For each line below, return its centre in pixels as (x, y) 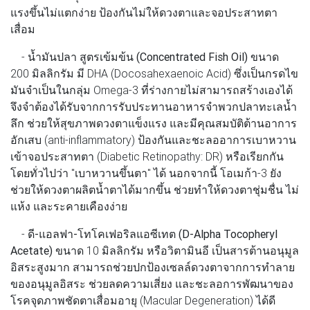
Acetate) (31, 250)
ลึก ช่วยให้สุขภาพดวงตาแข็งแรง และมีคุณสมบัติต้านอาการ (154, 123)
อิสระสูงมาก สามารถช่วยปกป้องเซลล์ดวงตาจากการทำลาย (153, 267)
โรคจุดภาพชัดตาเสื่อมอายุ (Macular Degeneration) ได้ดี (143, 300)
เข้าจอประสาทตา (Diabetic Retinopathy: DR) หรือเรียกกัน (147, 156)
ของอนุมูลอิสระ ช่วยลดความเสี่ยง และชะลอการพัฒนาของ (152, 283)
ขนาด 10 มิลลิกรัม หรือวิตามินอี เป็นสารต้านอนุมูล (176, 250)
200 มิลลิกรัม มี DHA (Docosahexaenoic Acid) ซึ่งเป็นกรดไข (154, 73)
